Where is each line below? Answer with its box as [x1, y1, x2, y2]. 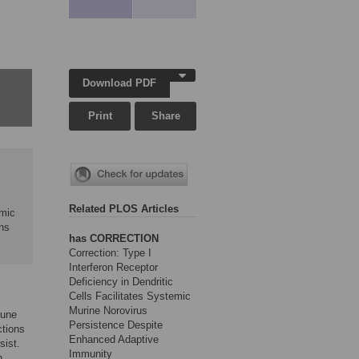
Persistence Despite [69, 319, 163, 332]
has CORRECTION [69, 232, 159, 245]
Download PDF [83, 77, 157, 89]
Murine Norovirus [69, 305, 147, 317]
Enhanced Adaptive [69, 333, 159, 346]
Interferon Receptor [69, 261, 158, 274]
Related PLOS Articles [69, 203, 179, 216]
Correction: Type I [69, 247, 151, 260]
